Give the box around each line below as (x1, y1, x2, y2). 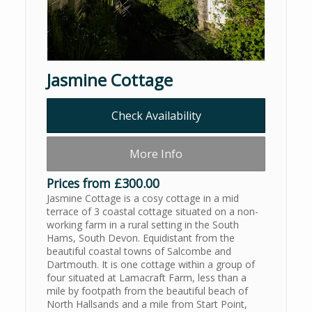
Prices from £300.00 (47, 175, 159, 192)
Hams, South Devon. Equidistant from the (47, 231, 235, 245)
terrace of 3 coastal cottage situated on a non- (47, 205, 258, 219)
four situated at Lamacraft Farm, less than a (47, 271, 247, 285)
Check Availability (111, 108, 201, 124)
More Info (130, 146, 182, 162)
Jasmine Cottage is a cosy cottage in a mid (47, 192, 239, 205)
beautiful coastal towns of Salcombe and (47, 244, 231, 258)
